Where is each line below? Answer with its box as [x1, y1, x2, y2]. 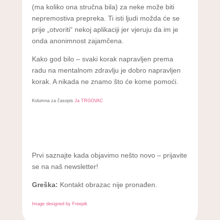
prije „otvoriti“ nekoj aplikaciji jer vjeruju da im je [31, 25, 178, 33]
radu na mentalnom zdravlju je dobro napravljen [31, 66, 181, 74]
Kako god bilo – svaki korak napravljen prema [31, 55, 173, 63]
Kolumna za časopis [31, 98, 75, 103]
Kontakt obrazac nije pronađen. [57, 180, 157, 189]
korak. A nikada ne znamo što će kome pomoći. [31, 77, 178, 85]
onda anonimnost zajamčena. [31, 36, 124, 45]
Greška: [31, 180, 58, 189]
